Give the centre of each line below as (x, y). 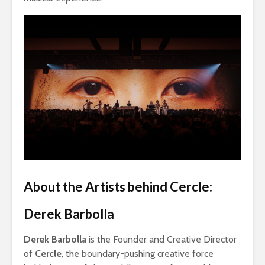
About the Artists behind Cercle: (118, 186)
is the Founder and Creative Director (161, 239)
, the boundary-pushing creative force (138, 253)
